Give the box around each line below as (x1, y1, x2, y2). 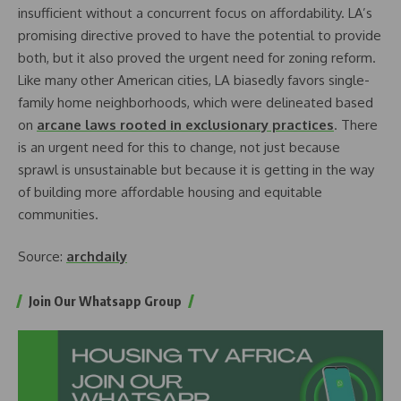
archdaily (66, 248, 127, 266)
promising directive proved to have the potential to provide (18, 26, 381, 44)
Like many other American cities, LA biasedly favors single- (18, 71, 370, 89)
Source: (18, 248, 66, 266)
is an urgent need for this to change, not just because (18, 138, 340, 156)
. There (334, 115, 378, 133)
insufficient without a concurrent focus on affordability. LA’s (18, 4, 372, 21)
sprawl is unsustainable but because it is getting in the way (18, 160, 374, 178)
